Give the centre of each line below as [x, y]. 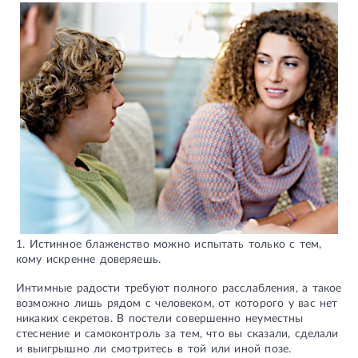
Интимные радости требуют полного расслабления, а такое [179, 289]
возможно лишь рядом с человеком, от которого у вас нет [177, 304]
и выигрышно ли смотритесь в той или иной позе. [154, 350]
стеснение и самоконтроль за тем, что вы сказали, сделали [177, 334]
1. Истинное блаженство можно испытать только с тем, [169, 245]
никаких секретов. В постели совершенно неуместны [160, 319]
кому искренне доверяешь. [88, 260]
